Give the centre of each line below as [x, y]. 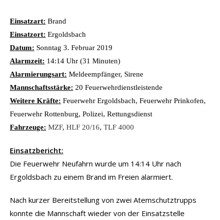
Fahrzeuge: [28, 127]
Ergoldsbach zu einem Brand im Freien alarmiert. [91, 177]
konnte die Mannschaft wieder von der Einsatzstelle [97, 213]
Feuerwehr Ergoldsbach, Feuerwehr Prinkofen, [133, 100]
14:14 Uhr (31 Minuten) [82, 61]
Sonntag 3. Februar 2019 [73, 47]
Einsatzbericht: [37, 150]
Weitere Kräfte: [35, 100]
